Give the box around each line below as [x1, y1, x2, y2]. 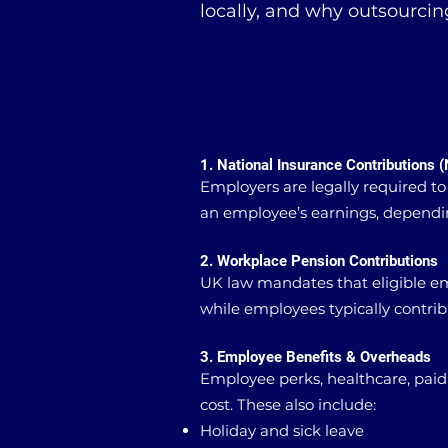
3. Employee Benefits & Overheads [200, 348, 431, 366]
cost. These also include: [200, 395, 376, 414]
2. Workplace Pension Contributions [200, 252, 438, 270]
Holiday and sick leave [200, 421, 364, 440]
